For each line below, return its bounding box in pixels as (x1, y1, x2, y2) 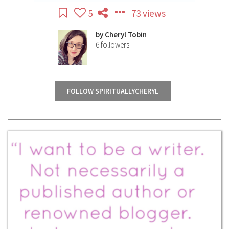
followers (101, 40, 129, 50)
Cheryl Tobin (105, 30, 148, 40)
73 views (131, 7, 166, 20)
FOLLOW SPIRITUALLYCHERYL (67, 86, 158, 96)
